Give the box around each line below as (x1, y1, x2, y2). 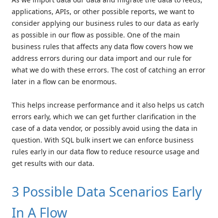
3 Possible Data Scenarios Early (12, 182, 202, 201)
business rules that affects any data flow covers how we (12, 42, 193, 52)
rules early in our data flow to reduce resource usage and (12, 147, 200, 157)
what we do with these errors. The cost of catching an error (12, 65, 205, 75)
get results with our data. (12, 159, 94, 168)
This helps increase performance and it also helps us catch (12, 100, 204, 110)
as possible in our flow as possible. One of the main (12, 30, 180, 40)
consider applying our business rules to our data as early (12, 18, 199, 28)
